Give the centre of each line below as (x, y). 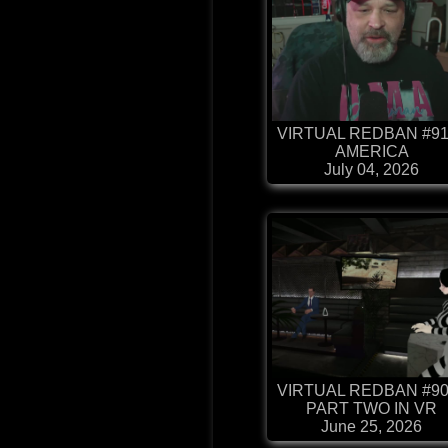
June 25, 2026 (372, 427)
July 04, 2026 (372, 170)
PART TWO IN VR (372, 409)
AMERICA (371, 152)
